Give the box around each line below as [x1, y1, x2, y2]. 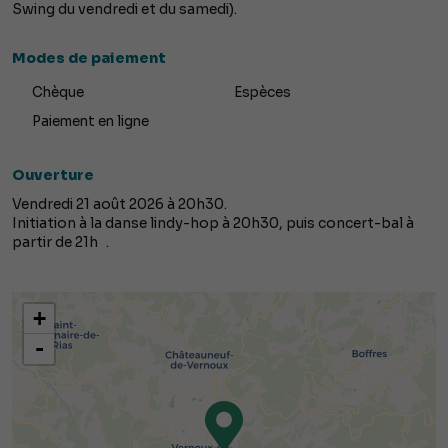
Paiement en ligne [32, 113, 149, 131]
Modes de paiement [12, 49, 166, 68]
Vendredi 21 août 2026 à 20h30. [12, 195, 227, 214]
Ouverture [12, 166, 94, 185]
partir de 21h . [12, 233, 109, 252]
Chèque [32, 84, 84, 102]
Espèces [234, 84, 291, 102]
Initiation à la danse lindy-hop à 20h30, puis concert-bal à [12, 214, 414, 233]
